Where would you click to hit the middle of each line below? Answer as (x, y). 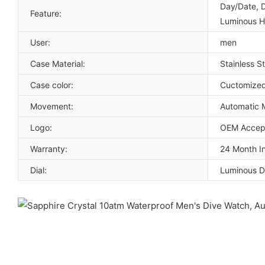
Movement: (52, 106)
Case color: (52, 85)
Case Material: (58, 63)
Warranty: (49, 148)
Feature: (46, 13)
